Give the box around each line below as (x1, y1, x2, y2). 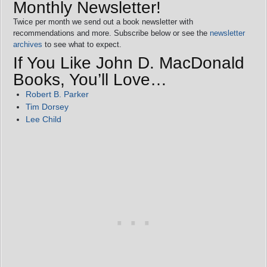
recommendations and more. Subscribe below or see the (13, 28, 210, 38)
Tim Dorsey (26, 101, 69, 111)
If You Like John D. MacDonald (13, 53, 244, 72)
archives (13, 39, 42, 49)
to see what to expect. (42, 39, 122, 49)
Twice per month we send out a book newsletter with (13, 17, 193, 26)
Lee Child (26, 114, 61, 124)
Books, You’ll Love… (13, 70, 167, 89)
